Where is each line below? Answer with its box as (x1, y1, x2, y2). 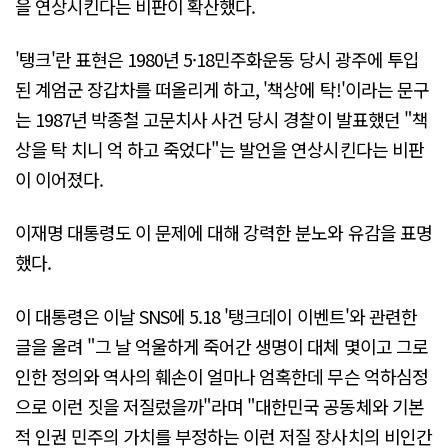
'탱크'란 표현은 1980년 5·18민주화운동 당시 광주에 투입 (15, 45, 419, 72)
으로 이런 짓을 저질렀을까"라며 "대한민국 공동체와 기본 (15, 392, 424, 419)
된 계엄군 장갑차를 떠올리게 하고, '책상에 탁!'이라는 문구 (15, 75, 429, 102)
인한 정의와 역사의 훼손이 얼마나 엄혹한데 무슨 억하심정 (15, 362, 428, 389)
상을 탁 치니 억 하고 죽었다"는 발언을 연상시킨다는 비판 (15, 135, 424, 162)
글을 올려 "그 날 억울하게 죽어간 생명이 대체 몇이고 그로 (15, 332, 428, 359)
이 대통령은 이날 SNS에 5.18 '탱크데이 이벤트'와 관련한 (15, 302, 417, 329)
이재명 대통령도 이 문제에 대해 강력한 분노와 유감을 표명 (15, 219, 432, 246)
